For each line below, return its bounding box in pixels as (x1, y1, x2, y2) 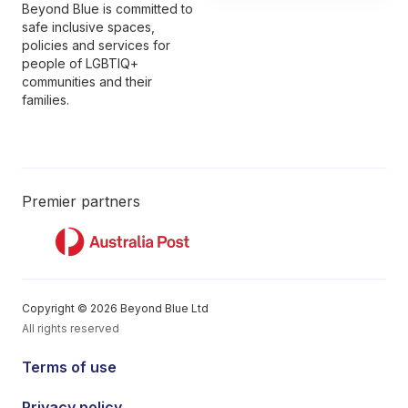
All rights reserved (22, 321, 119, 335)
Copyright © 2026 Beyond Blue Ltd (22, 301, 209, 315)
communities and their (22, 74, 152, 89)
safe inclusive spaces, (22, 19, 155, 35)
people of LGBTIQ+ (22, 56, 138, 71)
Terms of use (22, 358, 117, 376)
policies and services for (22, 37, 170, 53)
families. (22, 92, 69, 107)
